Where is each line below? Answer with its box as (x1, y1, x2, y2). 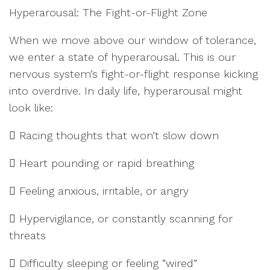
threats (9, 229, 46, 242)
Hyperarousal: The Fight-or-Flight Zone (9, 6, 211, 19)
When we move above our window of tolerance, (9, 34, 256, 46)
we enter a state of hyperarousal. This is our (9, 51, 236, 63)
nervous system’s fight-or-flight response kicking (9, 67, 258, 80)
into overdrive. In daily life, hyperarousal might (9, 84, 242, 97)
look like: (9, 101, 53, 114)
